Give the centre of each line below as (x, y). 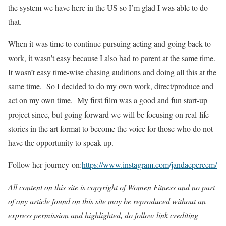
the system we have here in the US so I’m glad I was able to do (108, 7)
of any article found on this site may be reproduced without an (107, 201)
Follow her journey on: (45, 165)
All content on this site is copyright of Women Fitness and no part (111, 187)
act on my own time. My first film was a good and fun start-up (108, 100)
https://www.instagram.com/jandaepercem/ (149, 165)
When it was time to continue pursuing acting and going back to (109, 44)
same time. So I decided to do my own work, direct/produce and (111, 86)
